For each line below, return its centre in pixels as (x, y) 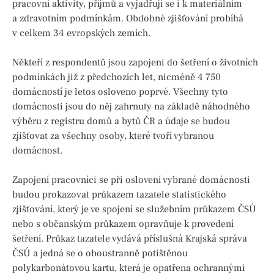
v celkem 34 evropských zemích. (81, 33)
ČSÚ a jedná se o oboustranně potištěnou (100, 254)
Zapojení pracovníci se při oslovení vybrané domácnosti (131, 180)
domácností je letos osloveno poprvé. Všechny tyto (120, 92)
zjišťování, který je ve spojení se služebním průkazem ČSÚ (134, 209)
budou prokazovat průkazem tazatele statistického (119, 195)
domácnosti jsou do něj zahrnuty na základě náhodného (131, 107)
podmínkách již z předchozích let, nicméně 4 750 (117, 77)
